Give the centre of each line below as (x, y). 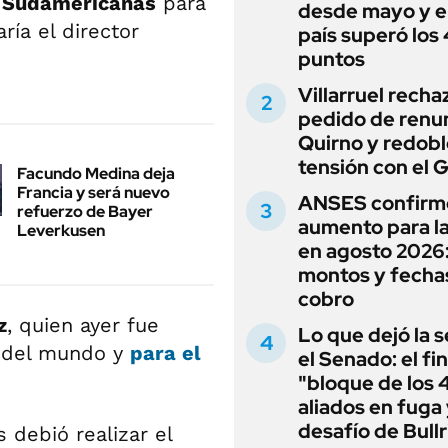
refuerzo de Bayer (85, 211)
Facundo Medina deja (96, 173)
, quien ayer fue (83, 324)
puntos (331, 59)
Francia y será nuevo (93, 192)
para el (165, 352)
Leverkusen (61, 230)
